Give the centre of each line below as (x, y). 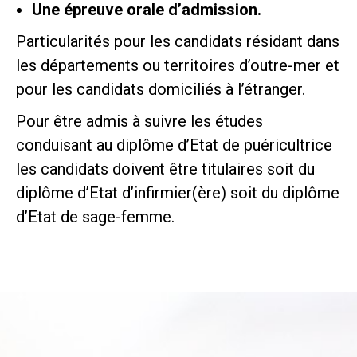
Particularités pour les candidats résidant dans (178, 41)
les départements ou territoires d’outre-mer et (178, 65)
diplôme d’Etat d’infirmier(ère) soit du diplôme (178, 193)
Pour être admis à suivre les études (139, 121)
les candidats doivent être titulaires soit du (165, 169)
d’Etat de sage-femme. (95, 217)
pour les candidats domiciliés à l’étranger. (161, 89)
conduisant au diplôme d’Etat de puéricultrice (174, 145)
